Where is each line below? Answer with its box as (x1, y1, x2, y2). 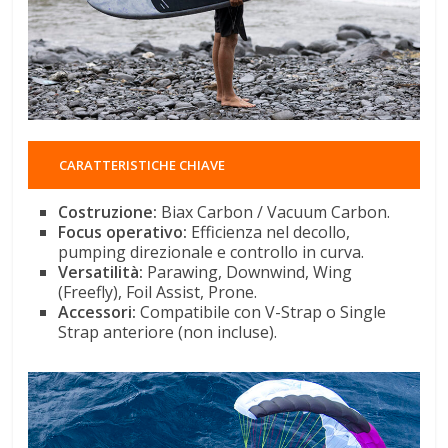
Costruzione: (58, 200, 158, 223)
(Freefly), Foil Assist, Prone (58, 280, 255, 303)
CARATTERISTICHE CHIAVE (59, 155, 226, 174)
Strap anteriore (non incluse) (58, 320, 275, 343)
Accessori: (58, 300, 137, 323)
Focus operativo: (58, 220, 188, 243)
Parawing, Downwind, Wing (143, 260, 353, 283)
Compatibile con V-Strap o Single (136, 300, 387, 323)
